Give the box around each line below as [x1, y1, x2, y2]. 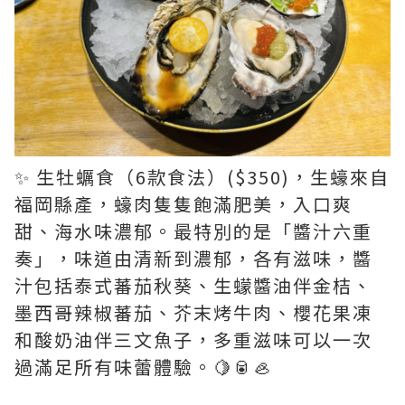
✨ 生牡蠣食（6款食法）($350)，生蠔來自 [14, 164, 390, 190]
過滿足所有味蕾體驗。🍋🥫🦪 [14, 353, 273, 380]
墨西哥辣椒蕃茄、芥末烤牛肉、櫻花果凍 [14, 299, 372, 325]
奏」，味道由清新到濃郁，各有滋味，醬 [14, 245, 372, 271]
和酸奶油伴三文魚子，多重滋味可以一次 [14, 326, 372, 353]
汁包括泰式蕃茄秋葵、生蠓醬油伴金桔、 [14, 272, 372, 298]
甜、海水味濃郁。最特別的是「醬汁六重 [14, 218, 372, 244]
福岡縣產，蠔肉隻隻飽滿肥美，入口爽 [14, 191, 353, 217]
